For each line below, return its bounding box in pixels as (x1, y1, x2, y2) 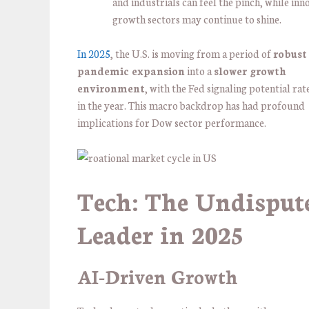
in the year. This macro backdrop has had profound (77, 98, 305, 113)
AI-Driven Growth (77, 263, 238, 290)
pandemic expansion (77, 63, 185, 79)
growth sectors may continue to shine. (112, 11, 281, 26)
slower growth (214, 63, 286, 79)
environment (77, 81, 145, 96)
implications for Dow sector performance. (77, 115, 266, 130)
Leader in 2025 (77, 216, 243, 251)
